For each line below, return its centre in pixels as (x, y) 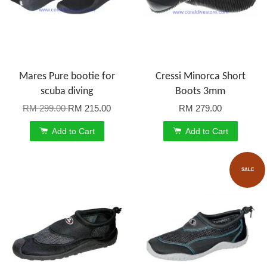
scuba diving (67, 91)
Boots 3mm (200, 91)
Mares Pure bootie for (67, 76)
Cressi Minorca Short (200, 76)
